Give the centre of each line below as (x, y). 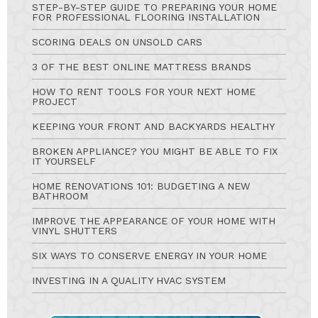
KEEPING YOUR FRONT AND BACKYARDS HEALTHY (153, 127)
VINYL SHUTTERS (75, 231)
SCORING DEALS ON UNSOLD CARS (117, 42)
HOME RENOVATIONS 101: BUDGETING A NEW (141, 186)
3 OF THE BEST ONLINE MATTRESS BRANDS (142, 67)
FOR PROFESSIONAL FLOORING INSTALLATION (146, 17)
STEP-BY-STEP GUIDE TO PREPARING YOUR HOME (154, 7)
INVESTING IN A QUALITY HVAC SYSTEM (129, 281)
